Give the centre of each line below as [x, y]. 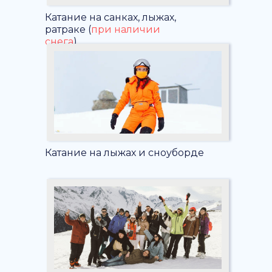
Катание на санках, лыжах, [110, 17]
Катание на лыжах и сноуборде [124, 153]
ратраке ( [68, 29]
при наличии [126, 29]
